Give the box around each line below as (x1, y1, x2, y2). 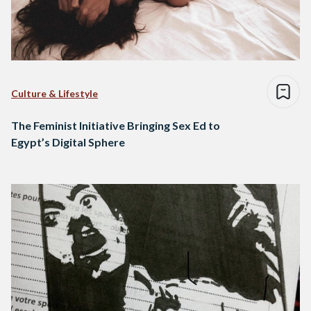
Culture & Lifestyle (11, 87, 98, 100)
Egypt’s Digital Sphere (11, 135, 125, 149)
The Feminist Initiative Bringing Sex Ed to (11, 119, 220, 133)
